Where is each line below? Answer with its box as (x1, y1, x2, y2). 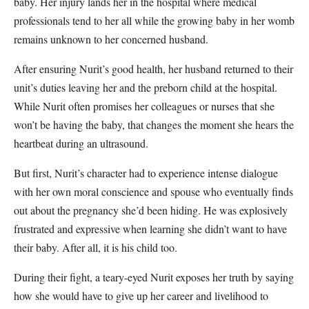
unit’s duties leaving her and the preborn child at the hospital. (14, 79, 277, 94)
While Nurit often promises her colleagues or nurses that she (14, 98, 275, 113)
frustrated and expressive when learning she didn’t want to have (14, 221, 287, 236)
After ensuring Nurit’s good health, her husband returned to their (14, 61, 293, 76)
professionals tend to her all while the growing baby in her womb (14, 12, 295, 28)
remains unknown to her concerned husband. (14, 31, 215, 46)
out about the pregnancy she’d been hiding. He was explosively (14, 202, 288, 217)
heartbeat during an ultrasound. (14, 135, 154, 150)
